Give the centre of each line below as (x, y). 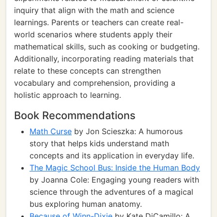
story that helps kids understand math (99, 143)
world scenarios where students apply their (93, 34)
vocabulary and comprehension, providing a (95, 83)
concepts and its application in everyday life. (112, 155)
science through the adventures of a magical (111, 192)
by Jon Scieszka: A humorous (127, 131)
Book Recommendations (75, 115)
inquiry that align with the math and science (94, 10)
